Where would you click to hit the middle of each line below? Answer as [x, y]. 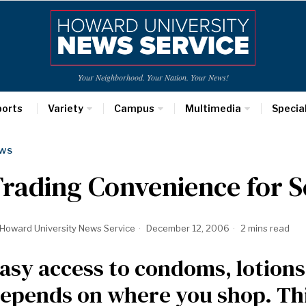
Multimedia [213, 108]
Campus [134, 108]
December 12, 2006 [187, 228]
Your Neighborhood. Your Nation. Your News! [153, 77]
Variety [65, 108]
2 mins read [264, 228]
